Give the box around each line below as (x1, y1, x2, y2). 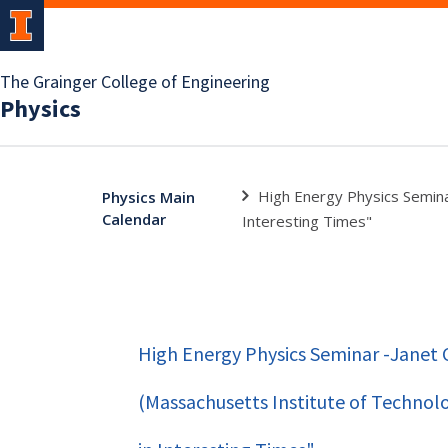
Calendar (102, 208, 166, 229)
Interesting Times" (242, 211, 373, 231)
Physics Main (102, 186, 195, 207)
